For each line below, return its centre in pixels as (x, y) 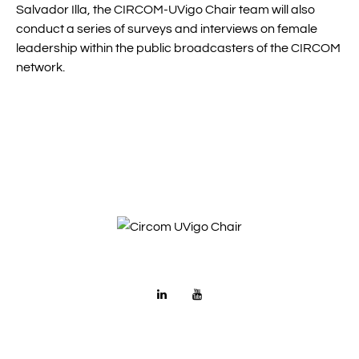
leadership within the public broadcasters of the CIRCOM (178, 48)
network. (40, 67)
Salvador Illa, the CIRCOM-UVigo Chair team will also (165, 10)
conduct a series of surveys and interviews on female (167, 29)
